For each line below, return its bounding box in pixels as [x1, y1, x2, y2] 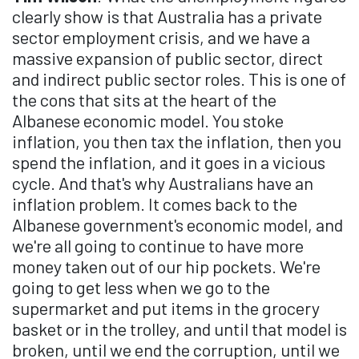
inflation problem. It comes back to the [12, 193, 297, 215]
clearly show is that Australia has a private [12, 6, 322, 27]
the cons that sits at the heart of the [12, 89, 276, 111]
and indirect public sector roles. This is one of [12, 68, 346, 90]
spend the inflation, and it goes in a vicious [12, 151, 325, 173]
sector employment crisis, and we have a [12, 26, 310, 48]
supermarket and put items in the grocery [12, 297, 320, 319]
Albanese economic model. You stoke [12, 110, 284, 131]
